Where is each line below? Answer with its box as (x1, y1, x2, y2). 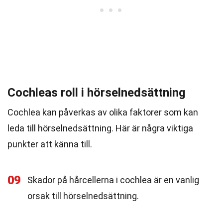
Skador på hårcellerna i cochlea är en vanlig (27, 175, 199, 185)
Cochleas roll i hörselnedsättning (7, 86, 186, 100)
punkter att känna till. (7, 139, 92, 149)
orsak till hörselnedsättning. (27, 191, 139, 201)
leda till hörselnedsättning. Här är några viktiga (7, 123, 193, 133)
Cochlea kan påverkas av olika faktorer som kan (7, 107, 198, 117)
